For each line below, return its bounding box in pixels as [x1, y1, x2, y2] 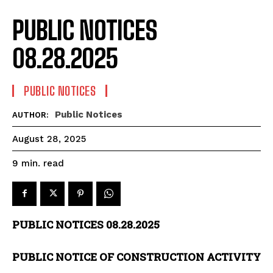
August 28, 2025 [12, 133, 86, 145]
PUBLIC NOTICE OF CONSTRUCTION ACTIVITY [12, 249, 261, 264]
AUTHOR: [12, 110, 49, 119]
